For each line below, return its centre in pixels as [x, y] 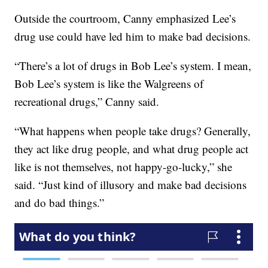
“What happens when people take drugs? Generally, [133, 131]
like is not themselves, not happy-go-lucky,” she [124, 167]
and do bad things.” [60, 203]
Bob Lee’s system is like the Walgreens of [109, 84]
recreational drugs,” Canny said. [87, 102]
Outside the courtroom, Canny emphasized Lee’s [125, 19]
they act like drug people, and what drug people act [132, 149]
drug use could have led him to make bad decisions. [133, 36]
